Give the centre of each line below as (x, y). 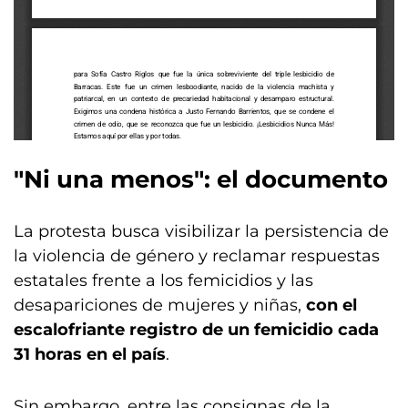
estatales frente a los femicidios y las (163, 280)
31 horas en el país (90, 354)
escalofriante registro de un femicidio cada (196, 330)
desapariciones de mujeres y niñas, (160, 305)
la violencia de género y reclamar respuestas (197, 256)
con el (331, 305)
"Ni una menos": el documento (201, 179)
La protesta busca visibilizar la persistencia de (201, 231)
